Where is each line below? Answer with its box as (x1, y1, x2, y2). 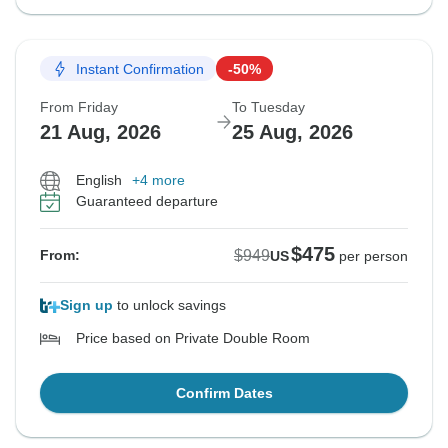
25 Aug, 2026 (232, 121, 353, 144)
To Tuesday (232, 99, 305, 116)
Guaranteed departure (76, 193, 218, 210)
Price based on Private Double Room (76, 330, 310, 347)
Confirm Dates (175, 385, 273, 402)
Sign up (60, 297, 113, 314)
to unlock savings (113, 297, 226, 314)
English (76, 172, 122, 189)
